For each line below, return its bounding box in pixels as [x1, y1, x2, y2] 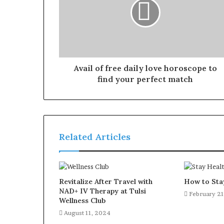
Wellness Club [59, 196, 105, 205]
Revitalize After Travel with [59, 177, 152, 186]
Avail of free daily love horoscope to [73, 63, 217, 73]
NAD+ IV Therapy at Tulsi [59, 186, 146, 196]
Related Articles [59, 131, 130, 143]
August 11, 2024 [64, 209, 110, 217]
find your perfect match [97, 74, 193, 84]
